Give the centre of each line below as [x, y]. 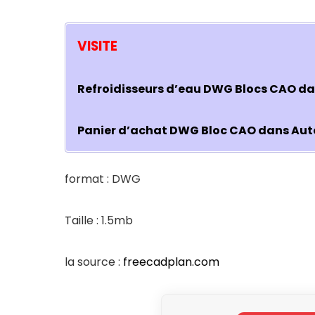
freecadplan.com [171, 262]
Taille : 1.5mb [99, 220]
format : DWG [103, 179]
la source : [94, 262]
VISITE [97, 46]
